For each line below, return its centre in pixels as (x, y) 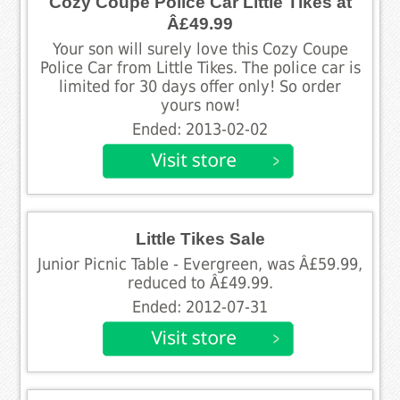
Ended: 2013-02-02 (200, 129)
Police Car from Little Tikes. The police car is (200, 67)
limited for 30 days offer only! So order (200, 86)
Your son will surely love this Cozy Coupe (200, 49)
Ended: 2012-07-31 (200, 307)
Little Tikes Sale (200, 238)
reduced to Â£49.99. (200, 283)
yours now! (200, 105)
